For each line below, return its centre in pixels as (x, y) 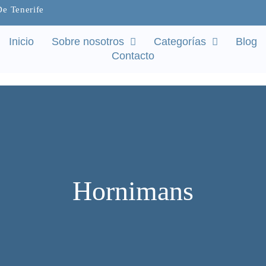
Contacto (133, 56)
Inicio (21, 42)
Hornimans (133, 191)
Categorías (180, 42)
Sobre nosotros (88, 42)
